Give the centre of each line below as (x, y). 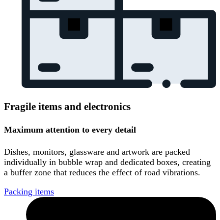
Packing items (29, 192)
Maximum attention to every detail (70, 130)
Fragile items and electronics (67, 107)
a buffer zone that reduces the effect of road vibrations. (102, 173)
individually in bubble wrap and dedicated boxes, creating (107, 162)
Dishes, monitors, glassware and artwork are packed (97, 152)
